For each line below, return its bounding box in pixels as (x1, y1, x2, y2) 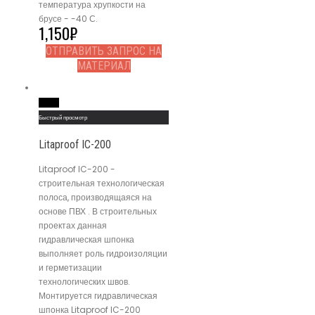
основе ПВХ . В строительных (39, 205, 157, 217)
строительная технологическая (39, 176, 165, 189)
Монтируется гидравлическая (39, 289, 157, 302)
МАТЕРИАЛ (77, 58, 131, 72)
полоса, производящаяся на (39, 191, 152, 203)
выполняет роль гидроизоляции (39, 247, 167, 259)
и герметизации (39, 261, 102, 274)
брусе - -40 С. (39, 12, 98, 25)
